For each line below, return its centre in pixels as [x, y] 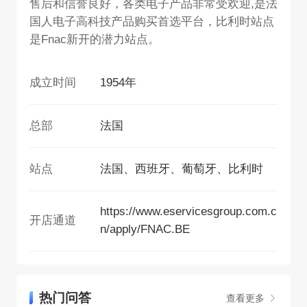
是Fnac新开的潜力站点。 [95, 39]
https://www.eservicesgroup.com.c [188, 212]
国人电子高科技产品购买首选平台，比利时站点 [152, 21]
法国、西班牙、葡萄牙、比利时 [181, 169]
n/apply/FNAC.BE [145, 230]
